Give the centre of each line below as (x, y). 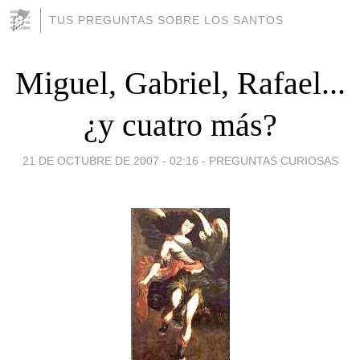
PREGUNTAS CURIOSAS (273, 160)
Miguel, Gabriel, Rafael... (180, 83)
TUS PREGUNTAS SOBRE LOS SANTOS (166, 20)
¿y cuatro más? (180, 125)
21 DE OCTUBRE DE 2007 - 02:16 (110, 160)
